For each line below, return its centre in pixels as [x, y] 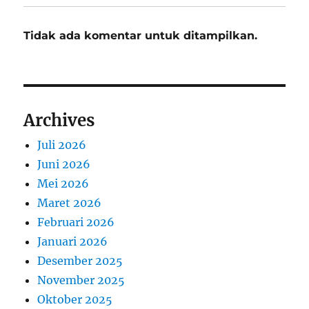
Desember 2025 [80, 261]
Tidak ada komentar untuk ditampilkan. [141, 36]
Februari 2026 [76, 222]
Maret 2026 [70, 203]
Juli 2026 [62, 145]
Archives [59, 120]
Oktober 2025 [75, 299]
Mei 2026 [63, 183]
